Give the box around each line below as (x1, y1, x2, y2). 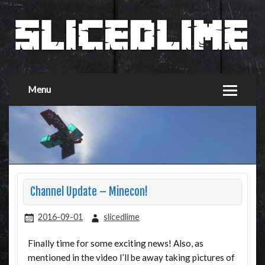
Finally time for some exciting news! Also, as (27, 237, 203, 248)
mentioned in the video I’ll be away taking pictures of (27, 251, 235, 263)
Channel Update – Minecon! (30, 185, 148, 199)
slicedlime (104, 212, 140, 222)
